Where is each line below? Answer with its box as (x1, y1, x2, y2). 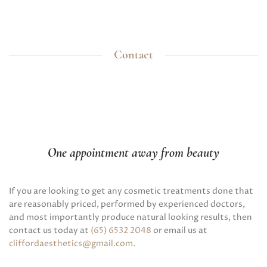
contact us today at (9, 224, 91, 236)
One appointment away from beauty (48, 146, 219, 160)
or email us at (151, 224, 207, 236)
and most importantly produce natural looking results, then (9, 211, 252, 223)
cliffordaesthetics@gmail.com (9, 237, 133, 249)
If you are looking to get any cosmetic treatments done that (9, 185, 253, 197)
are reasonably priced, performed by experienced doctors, (9, 198, 245, 210)
